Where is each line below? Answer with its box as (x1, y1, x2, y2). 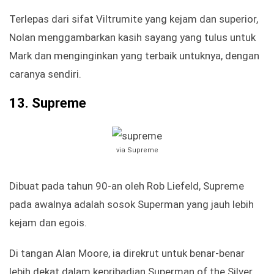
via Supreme (116, 146, 158, 155)
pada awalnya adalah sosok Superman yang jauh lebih (9, 198, 254, 211)
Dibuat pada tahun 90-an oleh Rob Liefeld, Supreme (9, 180, 244, 193)
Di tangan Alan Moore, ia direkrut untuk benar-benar (9, 247, 245, 260)
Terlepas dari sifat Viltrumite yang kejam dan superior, (9, 13, 258, 26)
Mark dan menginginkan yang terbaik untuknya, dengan (9, 50, 259, 62)
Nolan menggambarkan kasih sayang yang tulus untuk (9, 31, 256, 44)
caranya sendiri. (9, 68, 81, 81)
